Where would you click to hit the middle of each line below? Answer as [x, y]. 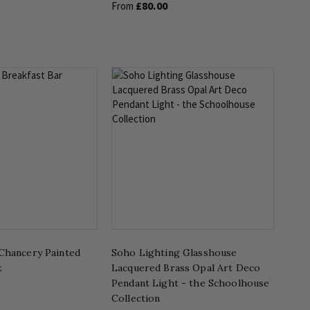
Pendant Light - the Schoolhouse [191, 283]
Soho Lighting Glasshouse [174, 252]
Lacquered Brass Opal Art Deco [186, 267]
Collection [136, 298]
